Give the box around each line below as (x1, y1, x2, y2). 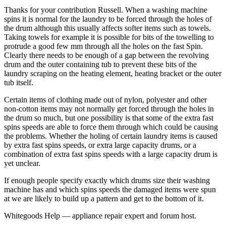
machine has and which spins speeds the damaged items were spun (4, 185, 216, 194)
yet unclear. (4, 158, 40, 167)
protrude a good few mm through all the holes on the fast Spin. (4, 41, 203, 50)
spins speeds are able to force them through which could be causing (4, 122, 218, 131)
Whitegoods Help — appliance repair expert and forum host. (4, 211, 196, 220)
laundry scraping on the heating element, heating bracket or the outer (4, 69, 221, 78)
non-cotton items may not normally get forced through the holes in (4, 104, 214, 113)
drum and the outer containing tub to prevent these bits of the (4, 60, 197, 69)
